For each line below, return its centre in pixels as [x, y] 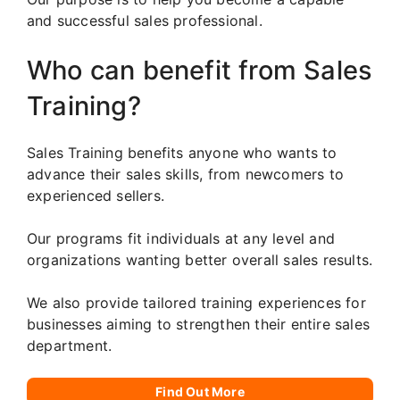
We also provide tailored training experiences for [196, 303]
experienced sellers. [96, 196]
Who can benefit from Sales [200, 71]
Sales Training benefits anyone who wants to [182, 153]
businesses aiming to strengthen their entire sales [199, 325]
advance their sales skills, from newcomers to [186, 175]
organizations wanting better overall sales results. [200, 260]
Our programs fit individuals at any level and [181, 239]
